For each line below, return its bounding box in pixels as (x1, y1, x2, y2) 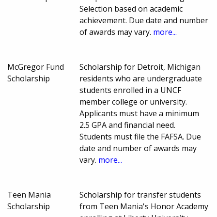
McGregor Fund (7, 62, 64, 73)
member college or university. (79, 96, 187, 108)
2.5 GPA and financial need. (79, 120, 176, 131)
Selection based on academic (79, 3, 183, 15)
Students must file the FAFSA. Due (79, 131, 201, 142)
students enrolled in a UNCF (79, 85, 182, 96)
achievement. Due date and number (79, 15, 209, 26)
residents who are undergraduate (79, 73, 202, 84)
